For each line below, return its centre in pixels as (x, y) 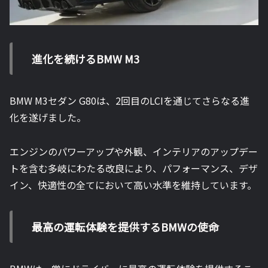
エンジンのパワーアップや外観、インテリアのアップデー (134, 151)
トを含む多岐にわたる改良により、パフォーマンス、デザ (134, 168)
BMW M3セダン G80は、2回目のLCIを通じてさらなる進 (130, 101)
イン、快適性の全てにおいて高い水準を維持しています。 (133, 185)
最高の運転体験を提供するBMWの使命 (125, 226)
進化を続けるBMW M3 (86, 59)
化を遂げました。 (48, 118)
